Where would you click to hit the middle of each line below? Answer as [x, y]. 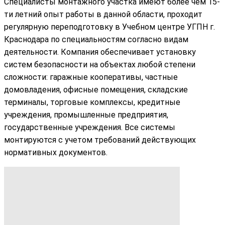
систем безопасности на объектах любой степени [100, 64]
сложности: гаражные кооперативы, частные [91, 77]
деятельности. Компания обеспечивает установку [100, 52]
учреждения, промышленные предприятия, [86, 115]
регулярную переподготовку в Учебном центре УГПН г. [109, 27]
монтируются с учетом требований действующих [100, 140]
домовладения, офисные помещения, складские [96, 89]
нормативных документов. [56, 152]
